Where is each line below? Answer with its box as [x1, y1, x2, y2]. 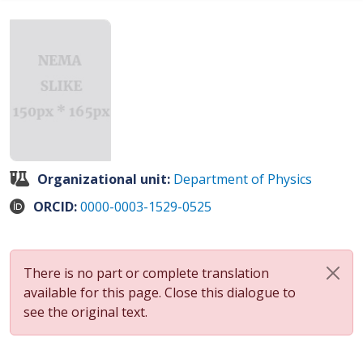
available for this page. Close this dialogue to [23, 284, 296, 301]
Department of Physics [173, 170, 312, 188]
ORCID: [33, 198, 80, 216]
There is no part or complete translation [23, 264, 269, 282]
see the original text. [23, 303, 147, 321]
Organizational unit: [37, 170, 173, 188]
